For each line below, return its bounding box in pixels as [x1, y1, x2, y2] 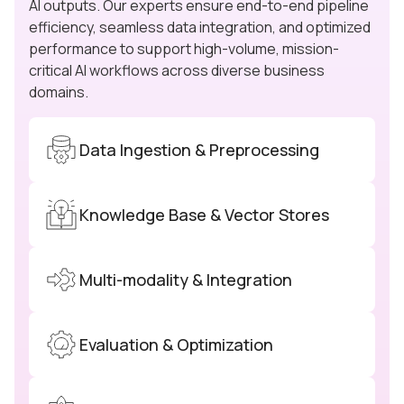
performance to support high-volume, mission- [29, 39, 339, 60]
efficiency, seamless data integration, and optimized [29, 17, 371, 38]
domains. [29, 82, 88, 103]
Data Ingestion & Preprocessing [79, 138, 319, 161]
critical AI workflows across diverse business [29, 60, 325, 81]
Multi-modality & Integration [79, 268, 292, 290]
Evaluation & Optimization [79, 333, 273, 355]
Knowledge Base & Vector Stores [79, 203, 329, 225]
